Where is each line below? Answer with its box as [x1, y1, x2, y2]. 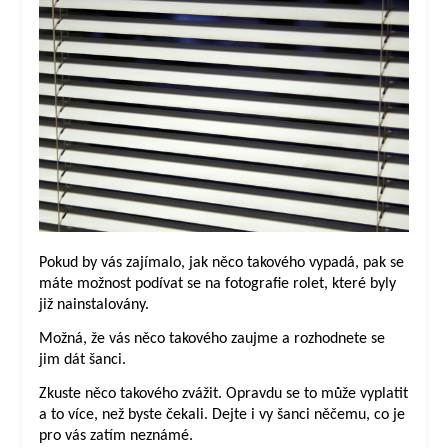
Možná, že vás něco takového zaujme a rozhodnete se [38, 330, 385, 347]
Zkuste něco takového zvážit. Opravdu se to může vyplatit [38, 386, 408, 403]
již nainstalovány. [38, 296, 149, 313]
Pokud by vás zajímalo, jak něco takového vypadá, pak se [38, 254, 404, 271]
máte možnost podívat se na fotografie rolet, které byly [38, 275, 396, 292]
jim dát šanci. [38, 351, 126, 368]
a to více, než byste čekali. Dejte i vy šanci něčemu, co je [38, 407, 405, 424]
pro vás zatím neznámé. [38, 428, 193, 445]
